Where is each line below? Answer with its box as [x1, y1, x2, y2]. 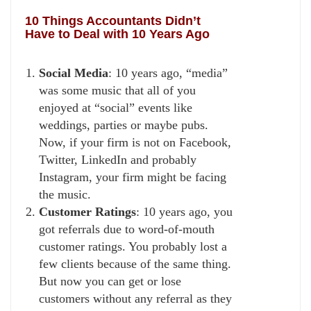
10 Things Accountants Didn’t [25, 13, 201, 28]
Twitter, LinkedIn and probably [39, 152, 196, 167]
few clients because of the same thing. [39, 256, 231, 271]
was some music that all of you [39, 83, 196, 97]
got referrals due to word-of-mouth [39, 221, 215, 236]
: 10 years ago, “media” [108, 65, 228, 80]
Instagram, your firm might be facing [39, 169, 226, 184]
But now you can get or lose [39, 274, 181, 288]
